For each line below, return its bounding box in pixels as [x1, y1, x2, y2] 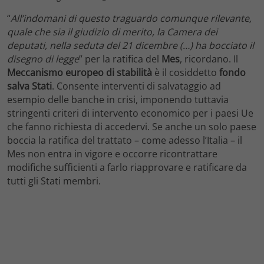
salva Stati [7, 80, 52, 93]
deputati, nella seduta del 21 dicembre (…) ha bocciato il [7, 39, 254, 52]
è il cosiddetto [152, 66, 217, 80]
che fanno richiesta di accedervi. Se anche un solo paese [7, 120, 256, 134]
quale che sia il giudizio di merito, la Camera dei [7, 25, 217, 39]
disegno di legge [7, 52, 79, 66]
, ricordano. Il [180, 52, 238, 66]
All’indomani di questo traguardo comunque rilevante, [11, 12, 252, 25]
